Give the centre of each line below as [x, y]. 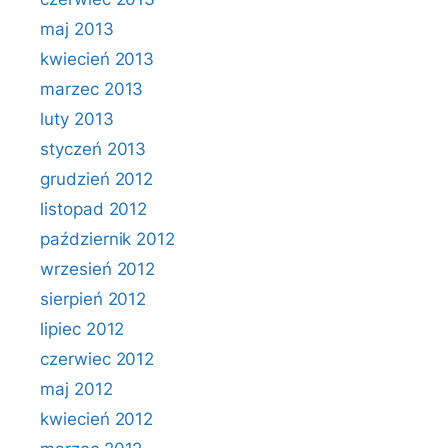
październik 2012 [108, 239]
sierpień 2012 [93, 299]
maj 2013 [77, 29]
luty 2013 [77, 119]
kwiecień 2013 [97, 59]
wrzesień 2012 [98, 269]
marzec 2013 [92, 89]
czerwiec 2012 [97, 359]
